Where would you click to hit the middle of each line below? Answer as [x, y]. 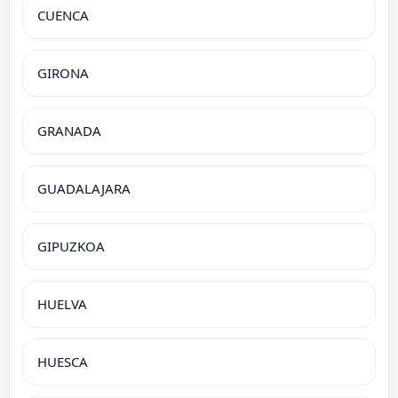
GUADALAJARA [84, 188]
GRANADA [69, 130]
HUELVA [62, 303]
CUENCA [63, 15]
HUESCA [63, 361]
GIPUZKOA [71, 246]
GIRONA [63, 72]
